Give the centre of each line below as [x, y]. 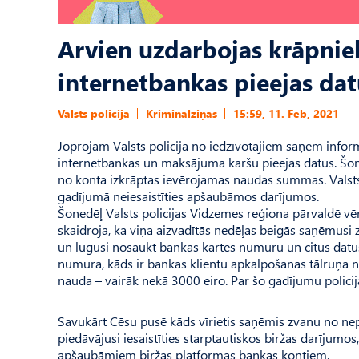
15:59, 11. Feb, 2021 [286, 113]
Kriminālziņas [182, 113]
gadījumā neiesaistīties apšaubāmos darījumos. [188, 196]
